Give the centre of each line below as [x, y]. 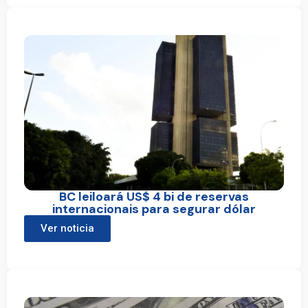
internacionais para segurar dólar [154, 209]
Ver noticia [67, 229]
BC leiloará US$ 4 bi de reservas [154, 197]
